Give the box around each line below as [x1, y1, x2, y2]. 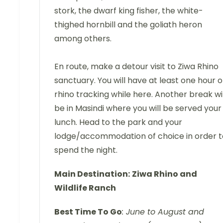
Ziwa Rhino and [132, 168, 197, 180]
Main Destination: [54, 168, 130, 180]
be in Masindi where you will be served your [54, 103, 222, 114]
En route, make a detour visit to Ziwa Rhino [54, 61, 219, 73]
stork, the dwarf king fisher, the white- [54, 5, 203, 17]
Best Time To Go [54, 206, 122, 218]
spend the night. [54, 144, 117, 156]
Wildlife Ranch [54, 182, 116, 194]
